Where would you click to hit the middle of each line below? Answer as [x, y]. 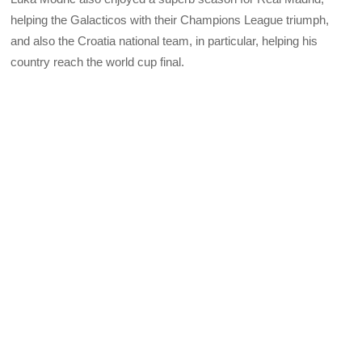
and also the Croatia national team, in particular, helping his [164, 40]
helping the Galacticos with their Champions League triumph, [170, 19]
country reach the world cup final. [98, 61]
